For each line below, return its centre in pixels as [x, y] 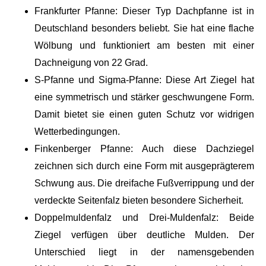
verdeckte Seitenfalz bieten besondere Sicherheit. [139, 201]
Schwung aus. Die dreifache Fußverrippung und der [144, 183]
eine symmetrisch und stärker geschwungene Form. [144, 97]
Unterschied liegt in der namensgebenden [144, 252]
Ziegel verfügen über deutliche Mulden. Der [144, 235]
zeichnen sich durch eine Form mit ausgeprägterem [144, 166]
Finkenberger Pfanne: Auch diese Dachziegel [144, 149]
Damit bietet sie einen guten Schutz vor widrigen [144, 115]
